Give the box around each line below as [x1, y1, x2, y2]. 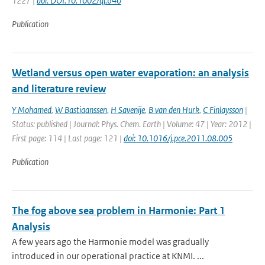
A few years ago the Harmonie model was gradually [12, 236, 209, 247]
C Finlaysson [203, 104, 243, 115]
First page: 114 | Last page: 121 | [12, 132, 124, 144]
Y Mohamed [12, 104, 51, 115]
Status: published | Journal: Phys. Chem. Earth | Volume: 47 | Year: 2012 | [12, 118, 251, 130]
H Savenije [111, 104, 145, 115]
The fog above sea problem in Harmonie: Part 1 [12, 204, 225, 217]
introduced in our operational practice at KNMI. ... [12, 250, 204, 261]
